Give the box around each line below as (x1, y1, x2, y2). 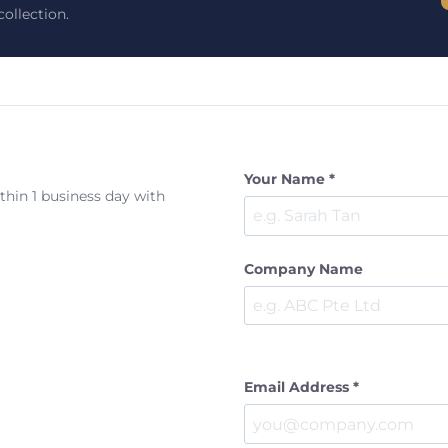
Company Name (244, 259, 363, 278)
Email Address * (244, 378, 359, 397)
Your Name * (244, 169, 335, 188)
